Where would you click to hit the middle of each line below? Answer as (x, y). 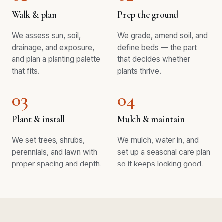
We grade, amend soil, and (163, 35)
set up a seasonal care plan (164, 152)
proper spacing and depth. (57, 164)
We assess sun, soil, (46, 35)
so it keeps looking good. (160, 164)
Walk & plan (34, 15)
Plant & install (39, 119)
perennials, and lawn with (55, 152)
